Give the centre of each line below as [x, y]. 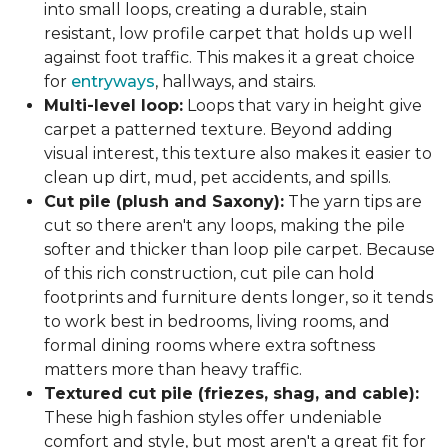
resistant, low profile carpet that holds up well [228, 33]
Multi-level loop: [113, 105]
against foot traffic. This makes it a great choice [229, 57]
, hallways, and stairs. [235, 81]
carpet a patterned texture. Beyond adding [218, 129]
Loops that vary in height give [302, 105]
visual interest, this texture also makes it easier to [238, 153]
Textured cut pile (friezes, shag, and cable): [231, 393]
